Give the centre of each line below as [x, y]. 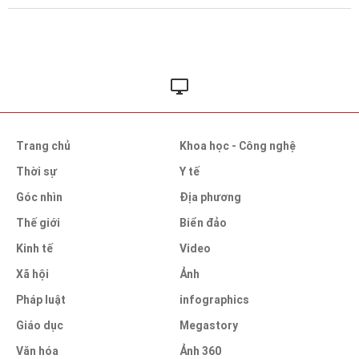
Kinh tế [34, 249]
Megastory [209, 326]
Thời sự [36, 172]
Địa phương [210, 198]
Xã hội [32, 274]
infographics [214, 300]
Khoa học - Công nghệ [238, 146]
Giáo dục [40, 326]
